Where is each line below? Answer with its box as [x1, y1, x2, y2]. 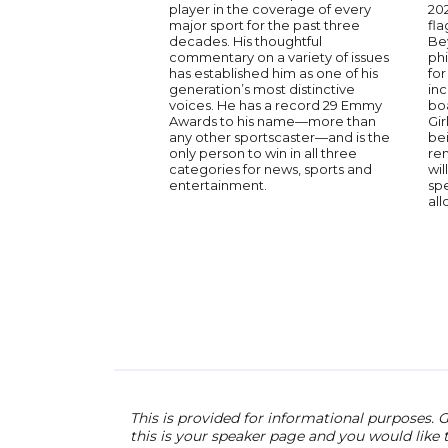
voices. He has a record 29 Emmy [169, 97, 382, 113]
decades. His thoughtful [169, 33, 322, 49]
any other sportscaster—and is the [169, 129, 390, 145]
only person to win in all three [169, 145, 357, 161]
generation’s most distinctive [169, 81, 355, 97]
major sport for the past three [169, 17, 360, 33]
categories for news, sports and [169, 161, 372, 177]
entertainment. [169, 177, 267, 193]
